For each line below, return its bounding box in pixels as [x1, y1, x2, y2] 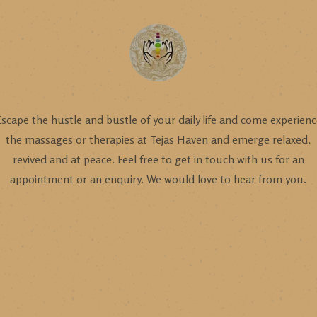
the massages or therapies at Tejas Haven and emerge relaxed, [6, 132, 311, 146]
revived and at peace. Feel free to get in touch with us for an [12, 151, 304, 166]
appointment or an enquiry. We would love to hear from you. [10, 171, 307, 186]
